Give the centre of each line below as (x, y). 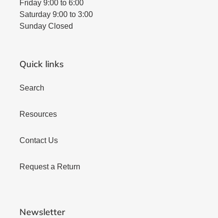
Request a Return (50, 167)
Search (32, 88)
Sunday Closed (46, 26)
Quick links (42, 64)
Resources (38, 114)
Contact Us (39, 141)
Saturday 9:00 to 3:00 (56, 14)
